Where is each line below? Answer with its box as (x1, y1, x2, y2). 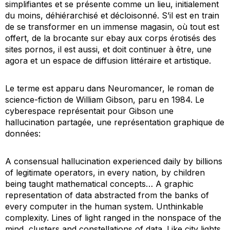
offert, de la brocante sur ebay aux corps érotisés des (5, 32, 216, 43)
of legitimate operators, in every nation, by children (5, 167, 205, 178)
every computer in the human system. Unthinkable (5, 201, 203, 212)
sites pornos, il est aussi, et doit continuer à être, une (5, 44, 212, 54)
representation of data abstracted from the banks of (5, 189, 209, 200)
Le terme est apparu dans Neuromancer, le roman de (5, 83, 214, 93)
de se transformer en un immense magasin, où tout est (5, 21, 219, 32)
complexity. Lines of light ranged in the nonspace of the (5, 212, 221, 223)
